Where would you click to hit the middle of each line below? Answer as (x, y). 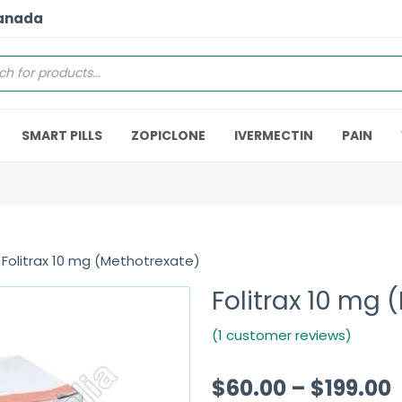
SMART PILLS (62, 135)
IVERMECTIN (274, 135)
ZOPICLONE (168, 135)
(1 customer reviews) (282, 335)
